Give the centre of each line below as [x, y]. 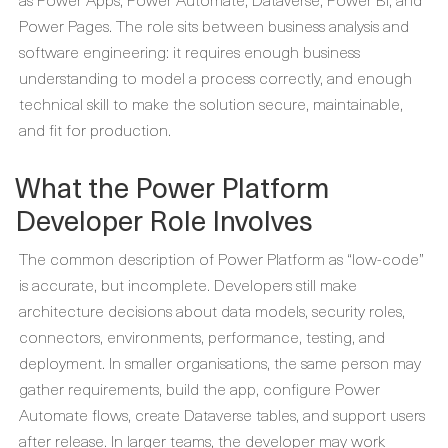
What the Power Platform [172, 186]
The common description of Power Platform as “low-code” [221, 258]
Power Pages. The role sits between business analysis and [214, 25]
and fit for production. [95, 129]
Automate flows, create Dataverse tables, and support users [222, 414]
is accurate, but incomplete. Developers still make [188, 284]
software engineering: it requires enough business [189, 51]
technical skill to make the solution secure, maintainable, [211, 103]
